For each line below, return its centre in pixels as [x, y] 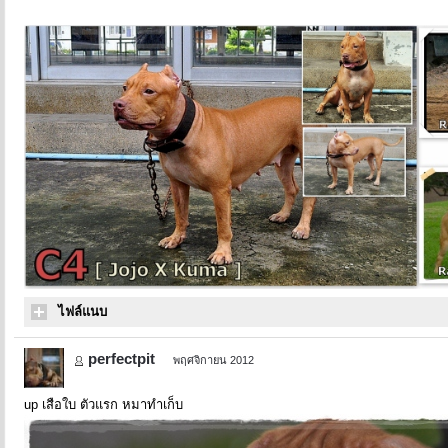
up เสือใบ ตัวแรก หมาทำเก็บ [103, 404]
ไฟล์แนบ [82, 311]
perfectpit [121, 358]
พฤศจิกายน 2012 [213, 360]
